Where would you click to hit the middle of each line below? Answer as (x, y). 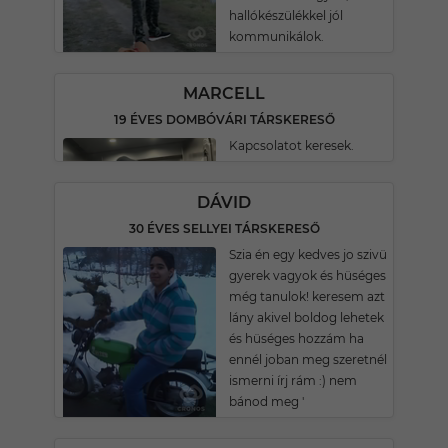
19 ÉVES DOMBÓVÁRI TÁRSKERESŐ (224, 119)
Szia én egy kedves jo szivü (308, 254)
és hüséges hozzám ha (296, 338)
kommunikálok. (276, 36)
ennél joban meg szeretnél (308, 359)
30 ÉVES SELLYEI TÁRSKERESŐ (224, 228)
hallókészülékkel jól (286, 15)
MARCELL (224, 93)
